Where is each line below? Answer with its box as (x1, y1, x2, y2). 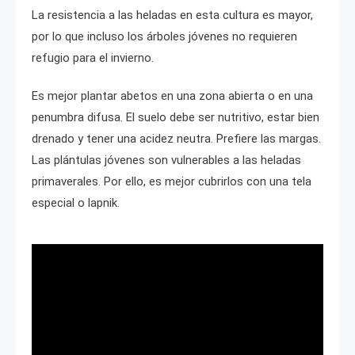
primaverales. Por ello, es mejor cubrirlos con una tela (32, 174, 311, 189)
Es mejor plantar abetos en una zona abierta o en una (32, 89, 313, 104)
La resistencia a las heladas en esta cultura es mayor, (32, 8, 313, 23)
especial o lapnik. (32, 196, 120, 211)
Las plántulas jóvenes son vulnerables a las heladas (32, 153, 301, 168)
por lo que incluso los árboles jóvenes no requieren (32, 29, 297, 44)
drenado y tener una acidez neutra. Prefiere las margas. (32, 132, 321, 147)
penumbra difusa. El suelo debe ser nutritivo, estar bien (32, 110, 319, 125)
